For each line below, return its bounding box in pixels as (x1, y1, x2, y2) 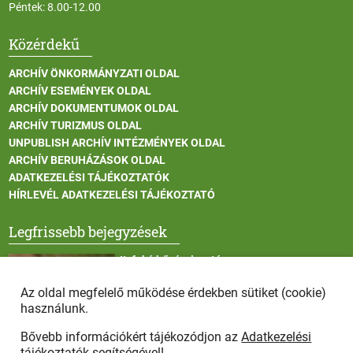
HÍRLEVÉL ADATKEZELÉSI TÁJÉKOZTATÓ (9, 188, 216, 202)
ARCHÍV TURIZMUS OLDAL (9, 119, 143, 132)
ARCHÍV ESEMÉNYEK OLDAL (9, 84, 152, 98)
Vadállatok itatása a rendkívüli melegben (119, 337, 325, 351)
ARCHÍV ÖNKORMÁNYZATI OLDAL (9, 67, 180, 80)
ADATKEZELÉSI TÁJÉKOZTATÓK (9, 171, 170, 184)
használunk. (20, 301, 89, 316)
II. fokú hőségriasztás (119, 254, 227, 267)
